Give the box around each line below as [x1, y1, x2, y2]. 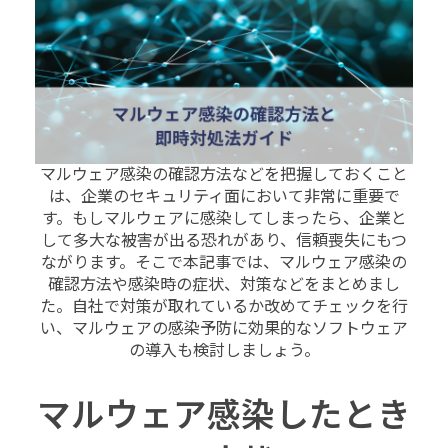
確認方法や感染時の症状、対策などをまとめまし [48, 275, 400, 295]
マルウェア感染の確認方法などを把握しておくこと [40, 165, 408, 185]
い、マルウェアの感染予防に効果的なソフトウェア [40, 319, 408, 339]
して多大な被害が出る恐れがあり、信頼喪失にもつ [41, 231, 407, 251]
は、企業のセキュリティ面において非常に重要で [48, 187, 400, 207]
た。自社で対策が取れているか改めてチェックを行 [40, 297, 408, 317]
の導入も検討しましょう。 [128, 341, 320, 361]
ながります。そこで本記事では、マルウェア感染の [41, 253, 407, 273]
